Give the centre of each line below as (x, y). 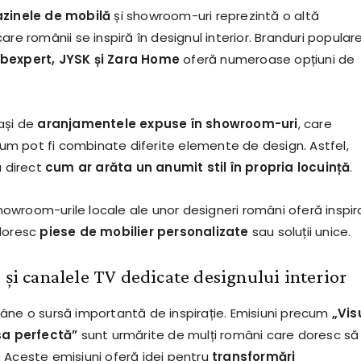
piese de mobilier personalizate (144, 232)
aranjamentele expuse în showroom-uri (168, 124)
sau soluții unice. (300, 232)
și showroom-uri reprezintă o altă (215, 16)
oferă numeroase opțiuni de (267, 60)
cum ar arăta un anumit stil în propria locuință (197, 168)
